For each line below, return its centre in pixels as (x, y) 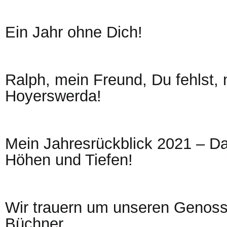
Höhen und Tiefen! (69, 160)
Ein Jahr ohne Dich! (74, 32)
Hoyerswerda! (53, 96)
